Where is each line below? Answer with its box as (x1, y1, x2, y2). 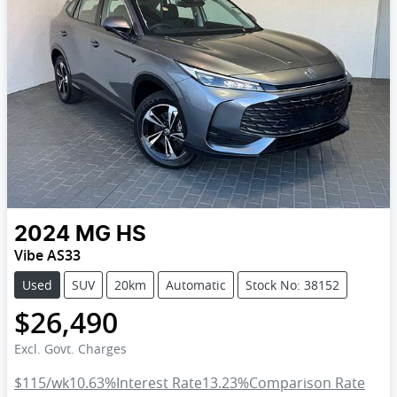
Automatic (166, 276, 226, 294)
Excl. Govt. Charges (14, 340, 127, 358)
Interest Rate (116, 373, 202, 393)
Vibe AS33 (14, 245, 81, 266)
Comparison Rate (249, 373, 365, 393)
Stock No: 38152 (245, 276, 339, 294)
